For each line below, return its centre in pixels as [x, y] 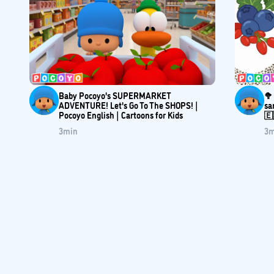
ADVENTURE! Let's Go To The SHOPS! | [128, 105]
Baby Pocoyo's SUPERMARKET [115, 95]
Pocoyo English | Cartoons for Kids [121, 114]
